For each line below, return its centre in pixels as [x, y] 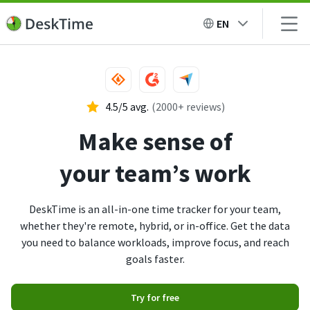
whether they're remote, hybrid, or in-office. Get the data [155, 226]
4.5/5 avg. [127, 107]
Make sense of [155, 142]
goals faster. [155, 259]
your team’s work [155, 173]
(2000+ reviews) [188, 107]
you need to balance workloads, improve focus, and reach [155, 242]
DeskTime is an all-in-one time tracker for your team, [155, 209]
